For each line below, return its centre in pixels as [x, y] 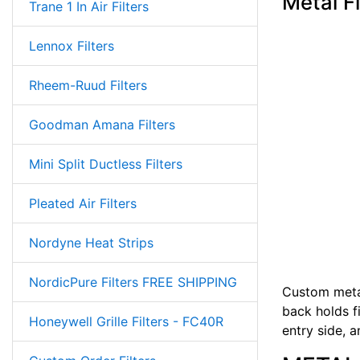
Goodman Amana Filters [102, 124]
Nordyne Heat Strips [91, 242]
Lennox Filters [72, 45]
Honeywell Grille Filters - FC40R [126, 321]
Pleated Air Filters [83, 203]
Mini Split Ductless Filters [106, 164]
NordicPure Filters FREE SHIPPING [133, 282]
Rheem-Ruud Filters [88, 85]
